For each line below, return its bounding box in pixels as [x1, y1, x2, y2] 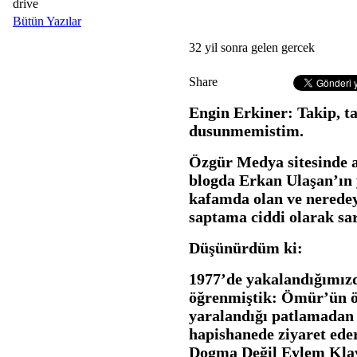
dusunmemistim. [189, 122, 304, 140]
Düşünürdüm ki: [189, 239, 303, 257]
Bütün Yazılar [13, 14, 81, 29]
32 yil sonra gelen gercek [189, 41, 315, 55]
